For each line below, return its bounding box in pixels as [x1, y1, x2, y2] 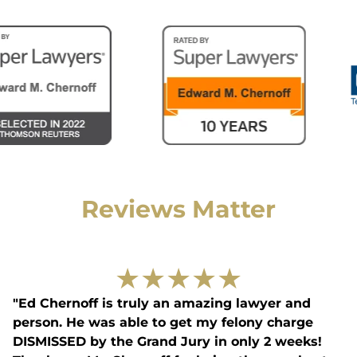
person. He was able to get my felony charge [13, 315, 313, 331]
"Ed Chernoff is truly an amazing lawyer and [13, 296, 311, 312]
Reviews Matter [81, 194, 276, 225]
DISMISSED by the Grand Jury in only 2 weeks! [13, 334, 322, 350]
